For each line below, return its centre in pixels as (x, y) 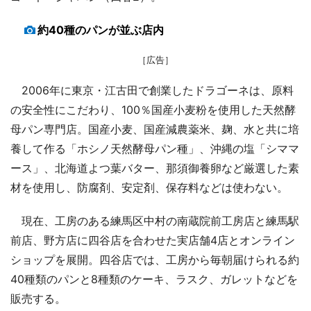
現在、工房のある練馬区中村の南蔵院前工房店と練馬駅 (155, 220)
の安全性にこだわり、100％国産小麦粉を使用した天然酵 (153, 109)
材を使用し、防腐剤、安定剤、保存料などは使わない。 (149, 187)
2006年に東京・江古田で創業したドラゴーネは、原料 (152, 90)
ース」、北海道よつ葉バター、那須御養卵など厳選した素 (155, 168)
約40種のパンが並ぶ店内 (101, 30)
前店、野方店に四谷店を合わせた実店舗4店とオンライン (153, 240)
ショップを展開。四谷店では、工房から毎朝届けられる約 (155, 259)
